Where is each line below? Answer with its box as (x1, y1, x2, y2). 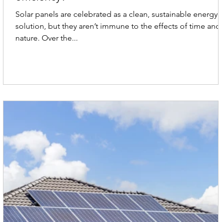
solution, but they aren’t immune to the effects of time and (15, 21, 221, 31)
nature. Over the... (15, 33, 78, 43)
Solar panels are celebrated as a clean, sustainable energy (15, 9, 218, 19)
